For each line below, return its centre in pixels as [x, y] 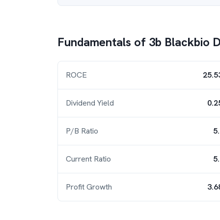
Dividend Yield [90, 103]
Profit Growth [89, 187]
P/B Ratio [82, 131]
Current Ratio [88, 159]
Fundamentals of [103, 42]
